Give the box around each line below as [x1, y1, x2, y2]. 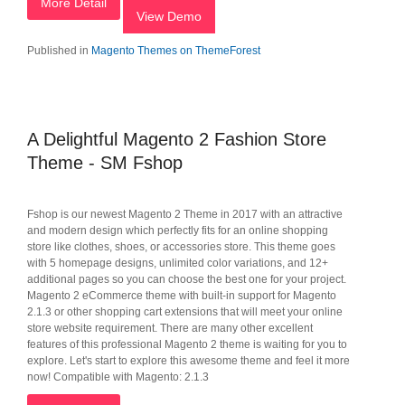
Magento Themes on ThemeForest [91, 44, 260, 57]
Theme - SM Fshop [27, 153, 183, 173]
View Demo [137, 9, 202, 24]
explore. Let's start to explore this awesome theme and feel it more [27, 354, 350, 367]
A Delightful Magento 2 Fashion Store [27, 129, 326, 149]
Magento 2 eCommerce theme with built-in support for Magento [27, 289, 336, 302]
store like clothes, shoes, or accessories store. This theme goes [27, 240, 335, 253]
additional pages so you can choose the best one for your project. [27, 273, 346, 286]
